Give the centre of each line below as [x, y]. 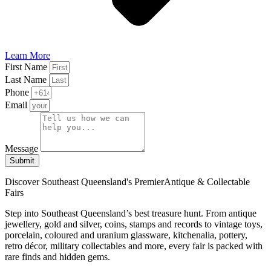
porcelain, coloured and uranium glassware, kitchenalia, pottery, [126, 235]
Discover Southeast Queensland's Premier [84, 181]
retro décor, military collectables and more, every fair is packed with [134, 246]
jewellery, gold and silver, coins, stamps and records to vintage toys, [134, 224]
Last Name [27, 79]
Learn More [28, 55]
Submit [22, 160]
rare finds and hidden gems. [57, 256]
